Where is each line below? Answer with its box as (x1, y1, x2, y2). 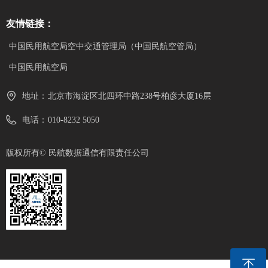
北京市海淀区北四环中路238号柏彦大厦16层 (48, 92, 211, 100)
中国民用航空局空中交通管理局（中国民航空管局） (9, 42, 202, 51)
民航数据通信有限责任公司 (48, 148, 149, 157)
